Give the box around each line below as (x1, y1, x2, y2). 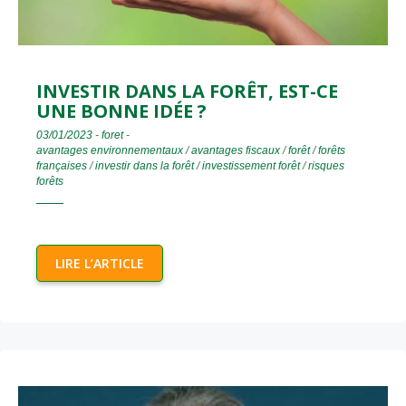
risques (308, 159, 344, 173)
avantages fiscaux (191, 144, 280, 158)
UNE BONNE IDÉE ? (36, 99, 207, 124)
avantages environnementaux (36, 144, 183, 158)
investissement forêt (202, 159, 300, 173)
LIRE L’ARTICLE (55, 255, 144, 273)
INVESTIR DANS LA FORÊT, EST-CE (36, 79, 338, 104)
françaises (36, 159, 87, 173)
